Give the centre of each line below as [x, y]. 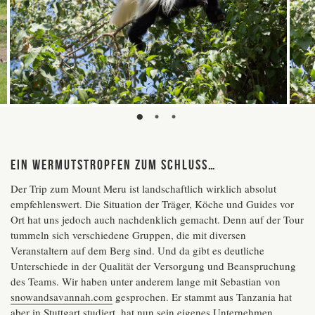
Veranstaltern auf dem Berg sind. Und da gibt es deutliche [137, 250]
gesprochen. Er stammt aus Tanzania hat [202, 296]
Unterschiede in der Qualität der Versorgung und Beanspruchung [153, 265]
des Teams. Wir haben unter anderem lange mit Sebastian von [146, 281]
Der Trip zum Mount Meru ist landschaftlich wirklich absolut [143, 188]
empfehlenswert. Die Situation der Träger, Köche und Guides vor [152, 204]
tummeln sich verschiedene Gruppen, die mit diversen [128, 234]
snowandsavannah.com [62, 296]
